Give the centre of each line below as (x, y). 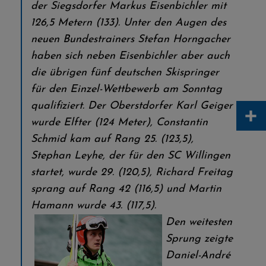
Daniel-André (198, 256)
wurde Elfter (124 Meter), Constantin (119, 123)
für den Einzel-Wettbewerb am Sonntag (126, 89)
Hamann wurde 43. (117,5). (94, 206)
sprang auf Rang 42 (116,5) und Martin (126, 189)
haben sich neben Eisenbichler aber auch (130, 56)
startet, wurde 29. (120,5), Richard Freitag (132, 172)
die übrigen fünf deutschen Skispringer (125, 73)
